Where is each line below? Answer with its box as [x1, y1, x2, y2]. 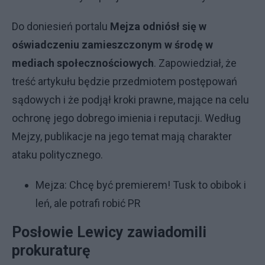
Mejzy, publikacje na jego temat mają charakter [12, 130, 232, 143]
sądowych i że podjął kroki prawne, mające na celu [12, 93, 249, 106]
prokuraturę [12, 242, 91, 259]
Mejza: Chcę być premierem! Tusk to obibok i [35, 179, 246, 191]
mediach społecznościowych [12, 57, 154, 69]
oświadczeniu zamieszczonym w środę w [12, 38, 213, 51]
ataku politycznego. [12, 148, 103, 161]
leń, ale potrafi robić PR [35, 197, 141, 209]
